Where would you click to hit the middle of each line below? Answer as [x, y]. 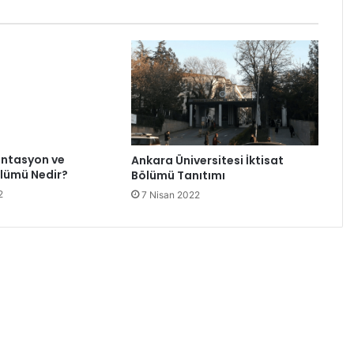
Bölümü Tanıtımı [178, 176]
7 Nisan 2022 [170, 195]
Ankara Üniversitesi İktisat [207, 161]
